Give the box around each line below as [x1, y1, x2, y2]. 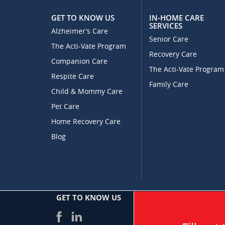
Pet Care [51, 102, 79, 111]
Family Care [149, 80, 188, 89]
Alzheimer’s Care [51, 27, 108, 36]
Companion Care [51, 57, 107, 66]
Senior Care [149, 35, 188, 44]
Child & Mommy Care [51, 87, 123, 96]
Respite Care [51, 72, 94, 81]
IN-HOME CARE [149, 12, 204, 23]
